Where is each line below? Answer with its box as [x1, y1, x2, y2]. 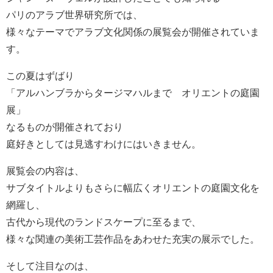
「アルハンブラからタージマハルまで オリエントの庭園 [6, 88, 260, 98]
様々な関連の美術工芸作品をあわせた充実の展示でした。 [6, 234, 260, 244]
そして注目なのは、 [6, 261, 94, 271]
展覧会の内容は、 [6, 166, 84, 176]
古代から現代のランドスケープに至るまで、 [6, 217, 201, 227]
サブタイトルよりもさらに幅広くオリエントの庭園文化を [6, 183, 260, 193]
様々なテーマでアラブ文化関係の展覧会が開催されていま [6, 27, 260, 37]
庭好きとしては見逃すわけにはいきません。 [6, 139, 201, 149]
